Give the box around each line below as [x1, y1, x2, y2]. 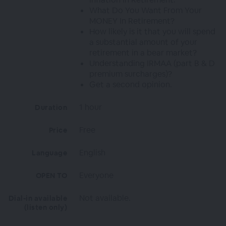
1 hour [79, 102, 102, 112]
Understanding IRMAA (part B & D [89, 58, 215, 69]
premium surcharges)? [89, 69, 173, 79]
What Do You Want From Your [89, 5, 202, 16]
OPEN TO [35, 171, 68, 180]
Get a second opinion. [89, 79, 173, 90]
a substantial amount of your [89, 37, 198, 47]
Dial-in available [8, 194, 68, 203]
